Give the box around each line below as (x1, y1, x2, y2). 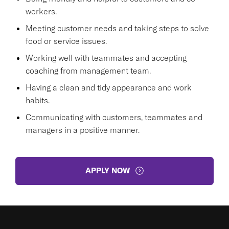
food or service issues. (26, 35, 107, 46)
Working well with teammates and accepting (26, 52, 187, 63)
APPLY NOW (85, 166, 130, 175)
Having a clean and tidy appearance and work (26, 82, 192, 93)
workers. (26, 6, 57, 16)
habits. (26, 95, 50, 105)
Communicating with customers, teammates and (26, 111, 202, 122)
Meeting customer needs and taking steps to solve (26, 22, 209, 33)
